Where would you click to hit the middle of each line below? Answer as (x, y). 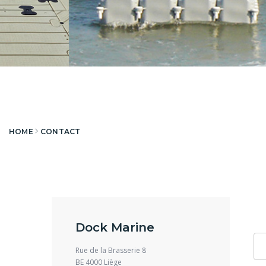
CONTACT (60, 132)
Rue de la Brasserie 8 (111, 250)
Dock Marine (115, 227)
